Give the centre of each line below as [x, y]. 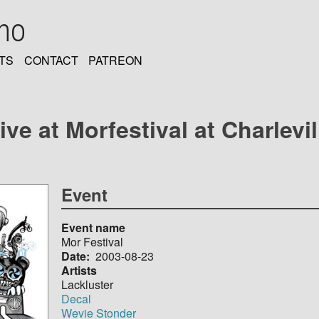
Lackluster [88, 284]
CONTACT [51, 61]
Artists [79, 270]
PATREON [116, 61]
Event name [94, 227]
